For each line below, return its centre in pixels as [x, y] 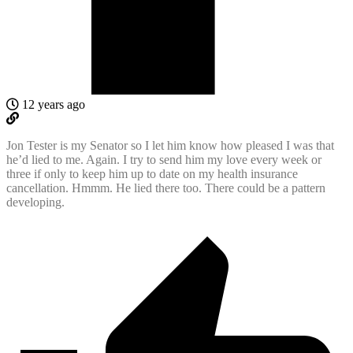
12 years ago [52, 105]
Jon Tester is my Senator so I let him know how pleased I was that [170, 146]
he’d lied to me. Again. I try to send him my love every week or [164, 160]
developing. [35, 203]
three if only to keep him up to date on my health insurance [152, 174]
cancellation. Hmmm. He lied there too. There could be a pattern [166, 188]
